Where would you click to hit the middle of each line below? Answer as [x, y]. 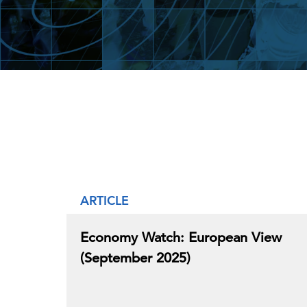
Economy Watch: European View [181, 237]
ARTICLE [105, 200]
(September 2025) [135, 258]
